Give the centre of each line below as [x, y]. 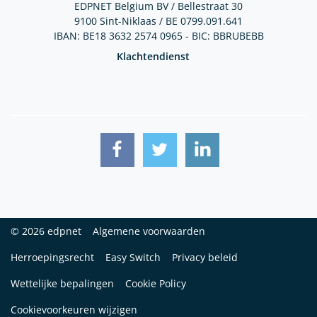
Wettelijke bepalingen [62, 283]
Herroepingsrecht [52, 257]
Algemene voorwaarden [149, 231]
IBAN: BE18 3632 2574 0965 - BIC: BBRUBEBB [158, 35]
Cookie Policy [156, 283]
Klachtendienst [153, 56]
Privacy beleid [205, 257]
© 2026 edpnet [46, 231]
